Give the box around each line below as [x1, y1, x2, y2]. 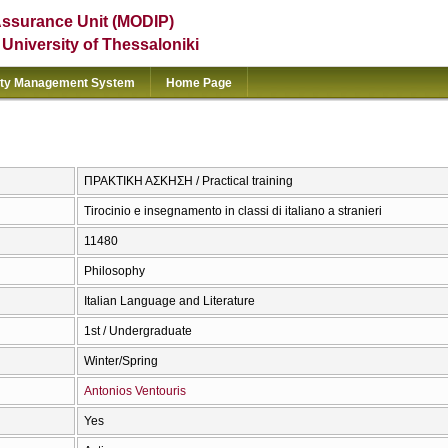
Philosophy [84, 264, 145, 279]
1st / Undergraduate [84, 324, 192, 339]
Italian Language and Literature [84, 294, 255, 309]
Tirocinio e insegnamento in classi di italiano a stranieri [84, 204, 382, 219]
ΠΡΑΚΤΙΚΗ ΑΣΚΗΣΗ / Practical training [84, 174, 293, 189]
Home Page [166, 76, 232, 90]
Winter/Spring [84, 354, 158, 369]
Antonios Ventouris [84, 384, 186, 399]
